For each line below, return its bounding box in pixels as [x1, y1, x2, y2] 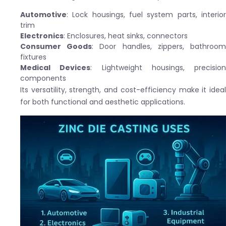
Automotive [20, 10, 67, 20]
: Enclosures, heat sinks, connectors [64, 31, 188, 41]
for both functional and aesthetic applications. [20, 97, 185, 107]
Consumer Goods [20, 41, 92, 52]
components [20, 73, 66, 84]
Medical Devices [20, 63, 91, 73]
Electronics [20, 31, 64, 41]
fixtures [20, 52, 46, 63]
